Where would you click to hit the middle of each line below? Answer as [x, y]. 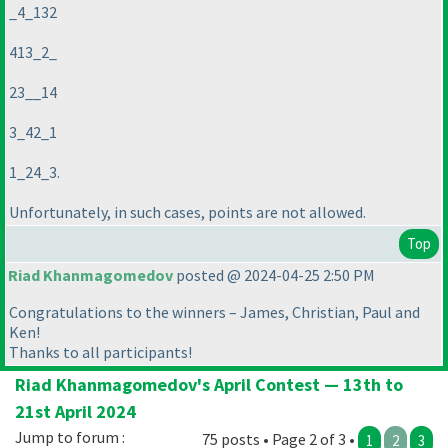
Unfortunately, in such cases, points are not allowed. [187, 211]
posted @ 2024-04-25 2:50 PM [274, 275]
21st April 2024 [75, 412]
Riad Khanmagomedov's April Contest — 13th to [209, 385]
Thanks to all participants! [100, 352]
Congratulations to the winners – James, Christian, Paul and [214, 312]
